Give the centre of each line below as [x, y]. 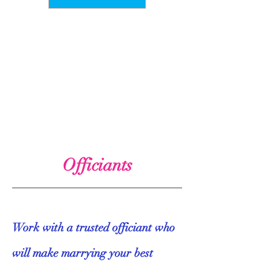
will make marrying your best [83, 253]
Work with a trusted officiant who [93, 228]
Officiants [97, 165]
